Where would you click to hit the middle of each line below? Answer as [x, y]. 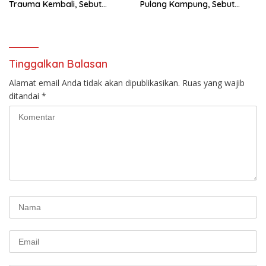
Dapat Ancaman [41, 15]
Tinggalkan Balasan [58, 64]
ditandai [25, 96]
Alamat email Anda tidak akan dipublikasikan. [94, 83]
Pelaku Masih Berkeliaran [190, 15]
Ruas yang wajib [213, 83]
